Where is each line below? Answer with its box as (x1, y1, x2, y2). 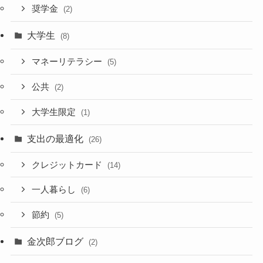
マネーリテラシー (32, 57, 105, 67)
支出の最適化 (27, 133, 86, 144)
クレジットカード (32, 160, 105, 170)
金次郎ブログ (27, 236, 86, 247)
